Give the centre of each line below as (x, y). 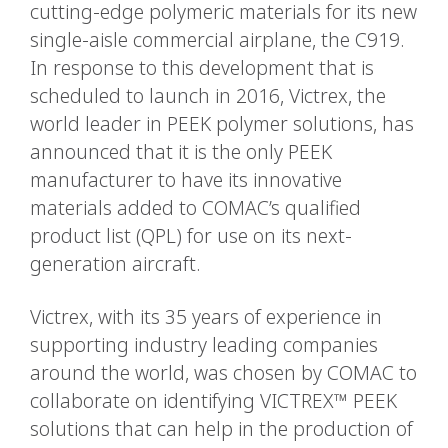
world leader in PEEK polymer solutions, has (222, 123)
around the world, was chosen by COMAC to (223, 372)
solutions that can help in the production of (221, 428)
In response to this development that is (202, 67)
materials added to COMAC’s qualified (195, 207)
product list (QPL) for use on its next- (191, 235)
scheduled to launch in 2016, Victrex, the (208, 95)
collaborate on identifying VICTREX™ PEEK (213, 400)
